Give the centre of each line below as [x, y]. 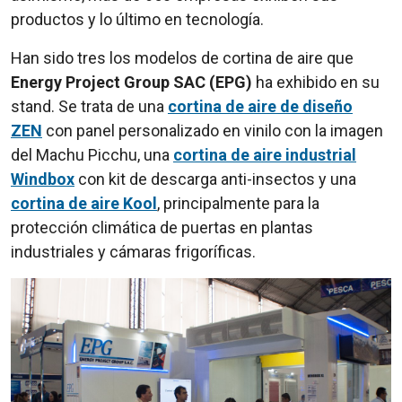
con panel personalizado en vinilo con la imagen [213, 131]
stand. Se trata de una [89, 106]
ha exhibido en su [316, 82]
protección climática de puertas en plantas [162, 227]
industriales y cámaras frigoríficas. [133, 252]
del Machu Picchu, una [92, 155]
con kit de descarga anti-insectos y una [215, 179]
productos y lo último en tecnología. [137, 19]
